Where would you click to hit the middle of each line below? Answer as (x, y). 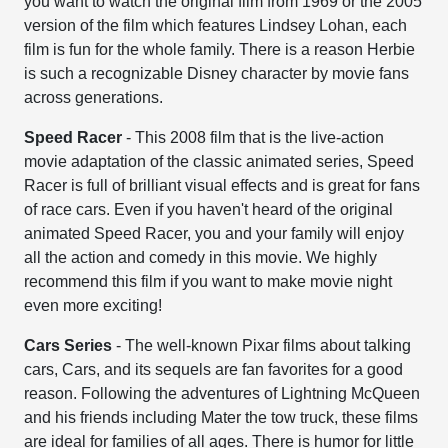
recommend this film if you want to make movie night (208, 281)
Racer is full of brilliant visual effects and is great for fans (222, 185)
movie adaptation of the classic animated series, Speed (219, 161)
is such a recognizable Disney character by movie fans (217, 73)
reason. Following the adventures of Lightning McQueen (222, 393)
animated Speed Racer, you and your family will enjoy (214, 233)
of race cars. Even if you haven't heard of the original (209, 209)
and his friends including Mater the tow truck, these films (221, 417)
